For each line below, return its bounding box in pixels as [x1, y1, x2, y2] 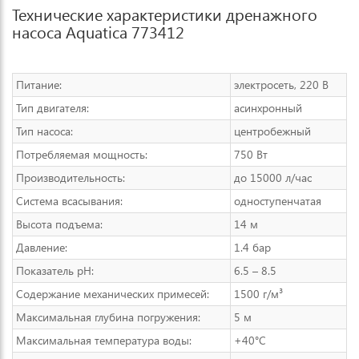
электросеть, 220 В [234, 77, 329, 92]
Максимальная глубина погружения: [16, 309, 200, 325]
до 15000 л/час [234, 170, 312, 185]
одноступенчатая [234, 193, 321, 208]
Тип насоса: [16, 123, 73, 139]
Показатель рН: [16, 263, 94, 278]
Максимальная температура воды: [16, 333, 192, 348]
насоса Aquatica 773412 [12, 21, 184, 42]
